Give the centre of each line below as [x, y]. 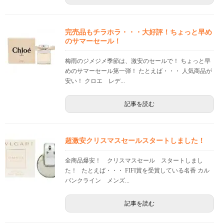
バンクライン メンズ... [97, 181]
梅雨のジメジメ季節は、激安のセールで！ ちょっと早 [138, 61]
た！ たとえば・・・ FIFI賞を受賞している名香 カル [137, 171]
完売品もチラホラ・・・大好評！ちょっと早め [138, 32]
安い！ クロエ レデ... [95, 81]
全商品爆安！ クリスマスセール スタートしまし [134, 161]
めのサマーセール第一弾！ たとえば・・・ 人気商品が [138, 71]
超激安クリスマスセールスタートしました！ [135, 141]
